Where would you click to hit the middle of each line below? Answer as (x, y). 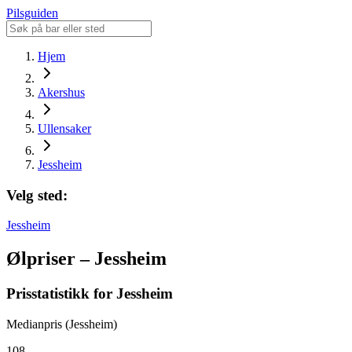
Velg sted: (37, 195)
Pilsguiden (32, 13)
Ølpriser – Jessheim (86, 259)
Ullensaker (64, 128)
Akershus (61, 92)
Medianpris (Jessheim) (62, 324)
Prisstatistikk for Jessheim (90, 294)
